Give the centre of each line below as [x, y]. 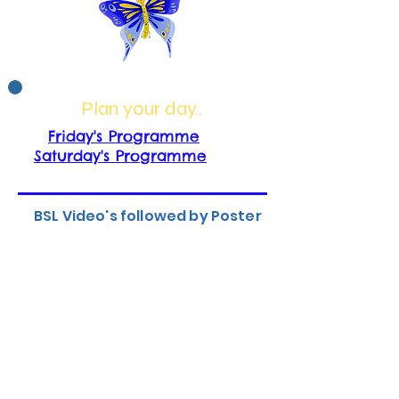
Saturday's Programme [120, 156]
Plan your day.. [142, 109]
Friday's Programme [124, 136]
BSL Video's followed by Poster [148, 216]
